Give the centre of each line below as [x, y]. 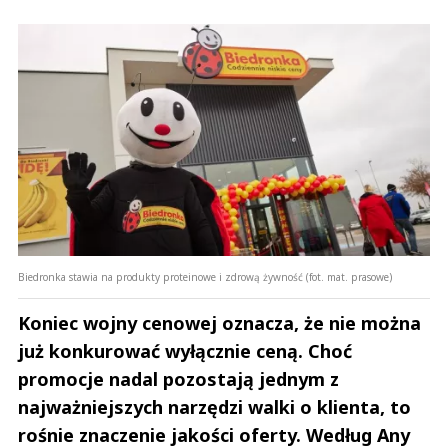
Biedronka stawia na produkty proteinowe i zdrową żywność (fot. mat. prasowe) [205, 276]
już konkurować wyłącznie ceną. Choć [185, 350]
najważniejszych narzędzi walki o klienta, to [214, 406]
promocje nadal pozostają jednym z [178, 378]
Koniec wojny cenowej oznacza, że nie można [219, 322]
